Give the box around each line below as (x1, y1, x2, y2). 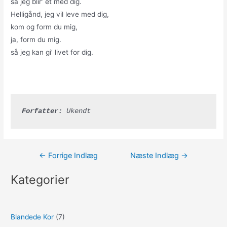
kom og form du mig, (11, 23, 78, 31)
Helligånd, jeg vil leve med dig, (11, 10, 109, 19)
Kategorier (11, 172, 70, 187)
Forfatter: (21, 107, 62, 115)
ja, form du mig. (11, 35, 62, 44)
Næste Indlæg (130, 150, 181, 160)
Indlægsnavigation (26, 150, 86, 159)
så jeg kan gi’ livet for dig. (11, 48, 94, 57)
